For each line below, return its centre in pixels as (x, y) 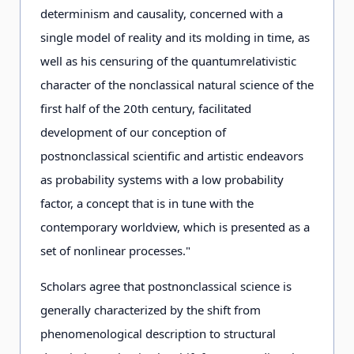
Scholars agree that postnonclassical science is (166, 286)
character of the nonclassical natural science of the (177, 85)
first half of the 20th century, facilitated (146, 108)
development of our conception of (133, 132)
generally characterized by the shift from (151, 310)
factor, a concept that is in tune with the (147, 203)
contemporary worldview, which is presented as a (175, 227)
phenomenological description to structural (158, 333)
